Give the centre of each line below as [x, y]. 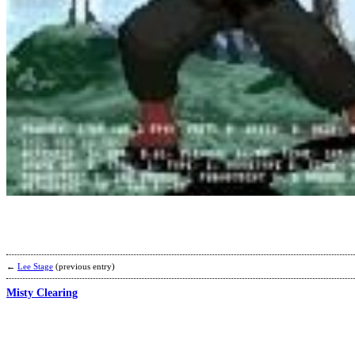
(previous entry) [85, 266]
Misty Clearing [42, 293]
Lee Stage [35, 266]
